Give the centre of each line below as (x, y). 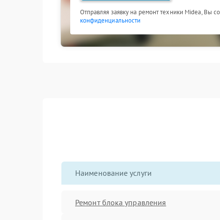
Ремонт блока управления (121, 202)
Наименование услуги (113, 173)
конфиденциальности (110, 20)
